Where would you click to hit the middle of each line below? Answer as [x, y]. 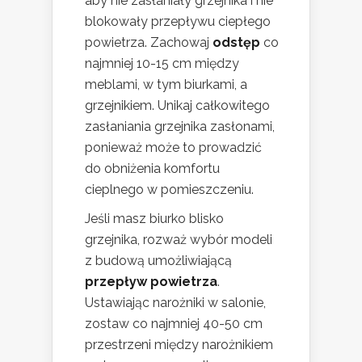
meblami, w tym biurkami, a [166, 85]
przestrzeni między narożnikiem [179, 345]
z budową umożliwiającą [158, 261]
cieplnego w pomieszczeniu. [169, 190]
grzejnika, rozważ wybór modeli [179, 240]
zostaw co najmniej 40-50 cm [174, 324]
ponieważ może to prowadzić [173, 148]
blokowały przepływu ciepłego [178, 22]
